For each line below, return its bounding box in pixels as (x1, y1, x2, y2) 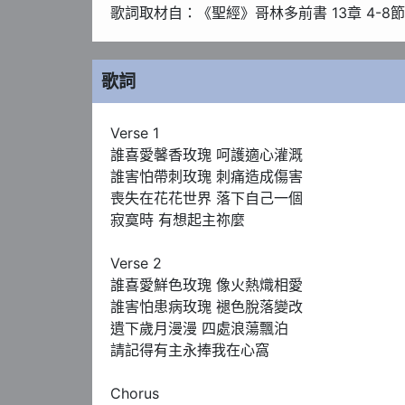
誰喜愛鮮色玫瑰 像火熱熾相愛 (110, 275, 303, 294)
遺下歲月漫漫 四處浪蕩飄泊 (110, 318, 288, 337)
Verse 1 (110, 123, 159, 142)
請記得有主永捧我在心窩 (110, 340, 269, 359)
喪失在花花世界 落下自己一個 (110, 188, 303, 207)
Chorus (110, 383, 159, 402)
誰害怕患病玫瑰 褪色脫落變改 (110, 297, 303, 316)
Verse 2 (110, 253, 162, 272)
